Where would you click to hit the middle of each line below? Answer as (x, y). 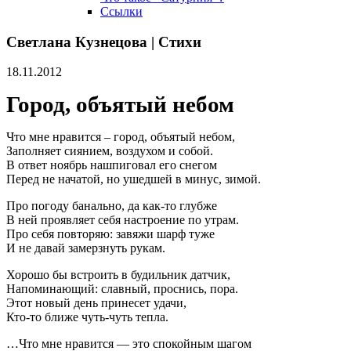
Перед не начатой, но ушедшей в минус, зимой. (134, 179)
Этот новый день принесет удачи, (96, 303)
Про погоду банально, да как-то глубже (112, 206)
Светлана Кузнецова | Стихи (104, 42)
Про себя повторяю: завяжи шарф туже (110, 234)
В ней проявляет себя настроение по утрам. (123, 220)
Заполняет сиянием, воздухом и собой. (110, 151)
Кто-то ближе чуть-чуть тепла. (87, 317)
